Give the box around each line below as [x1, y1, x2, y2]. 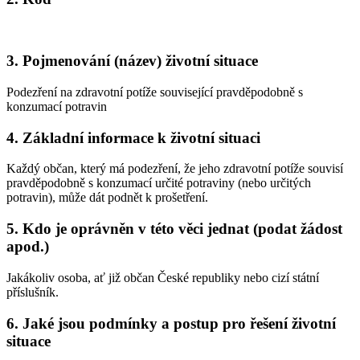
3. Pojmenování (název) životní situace [6, 52, 258, 70]
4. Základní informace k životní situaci [6, 129, 260, 146]
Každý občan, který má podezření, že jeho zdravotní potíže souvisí [6, 162, 343, 176]
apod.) [6, 238, 49, 256]
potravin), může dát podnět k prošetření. [6, 190, 208, 205]
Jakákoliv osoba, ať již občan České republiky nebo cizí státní [6, 270, 319, 284]
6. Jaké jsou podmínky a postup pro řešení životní [6, 314, 336, 332]
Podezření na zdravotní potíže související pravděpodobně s [6, 84, 303, 99]
